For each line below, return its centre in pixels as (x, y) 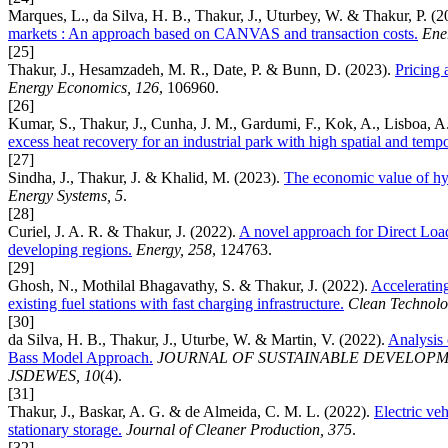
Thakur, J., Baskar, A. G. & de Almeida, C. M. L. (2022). (191, 411)
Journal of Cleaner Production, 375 (239, 429)
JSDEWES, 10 (54, 375)
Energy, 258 (174, 249)
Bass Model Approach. (80, 357)
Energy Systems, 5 (65, 195)
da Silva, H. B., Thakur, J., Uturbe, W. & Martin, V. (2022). (198, 339)
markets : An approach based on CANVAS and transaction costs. (213, 33)
